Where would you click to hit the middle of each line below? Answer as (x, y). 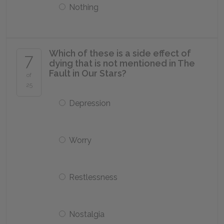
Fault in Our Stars (85, 73)
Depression (90, 103)
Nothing (84, 7)
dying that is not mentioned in (113, 63)
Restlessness (93, 177)
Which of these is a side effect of (120, 53)
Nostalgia (87, 214)
